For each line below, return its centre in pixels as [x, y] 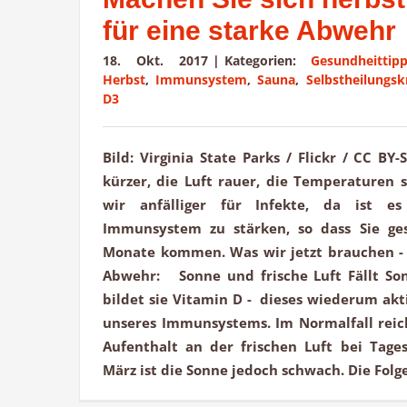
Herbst [124, 80]
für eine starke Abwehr [249, 31]
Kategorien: [268, 61]
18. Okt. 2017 [155, 61]
